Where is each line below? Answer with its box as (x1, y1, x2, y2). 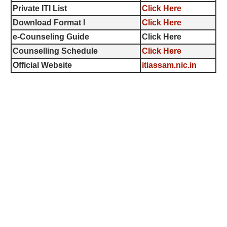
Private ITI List (13, 4, 67, 13)
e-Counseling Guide (13, 32, 90, 42)
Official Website (13, 61, 72, 70)
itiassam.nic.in (142, 61, 197, 70)
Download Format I (13, 18, 86, 27)
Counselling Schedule (13, 47, 98, 56)
